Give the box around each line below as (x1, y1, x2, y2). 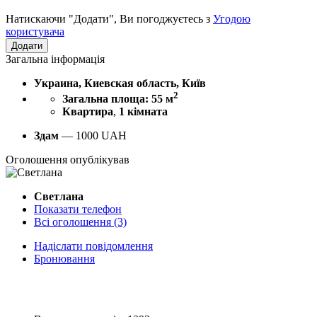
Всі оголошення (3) (34, 216, 127, 229)
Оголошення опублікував (6, 154, 129, 166)
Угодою (213, 12, 250, 25)
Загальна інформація (6, 52, 105, 65)
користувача (6, 25, 64, 38)
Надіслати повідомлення (34, 240, 153, 253)
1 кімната (119, 105, 168, 118)
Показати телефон (34, 203, 122, 216)
